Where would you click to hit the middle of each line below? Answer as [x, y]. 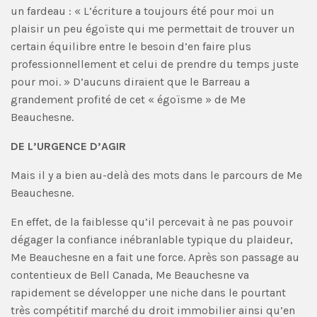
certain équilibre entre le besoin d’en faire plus [131, 46]
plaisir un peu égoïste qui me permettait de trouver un [152, 28]
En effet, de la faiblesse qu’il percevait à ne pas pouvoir [152, 221]
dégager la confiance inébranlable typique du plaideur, [152, 239]
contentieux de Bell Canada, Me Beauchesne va [130, 275]
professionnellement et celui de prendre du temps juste [155, 64]
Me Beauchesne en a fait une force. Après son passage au [155, 257]
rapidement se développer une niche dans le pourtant [148, 292]
